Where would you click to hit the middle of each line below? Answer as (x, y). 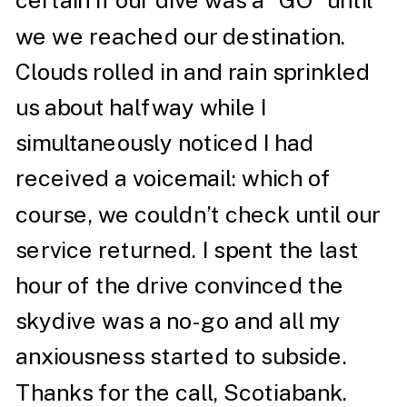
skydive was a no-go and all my (178, 321)
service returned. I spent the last (187, 250)
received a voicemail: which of (173, 179)
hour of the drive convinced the (179, 285)
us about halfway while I (141, 107)
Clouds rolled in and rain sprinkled (193, 72)
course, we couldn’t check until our (198, 214)
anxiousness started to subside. (181, 357)
